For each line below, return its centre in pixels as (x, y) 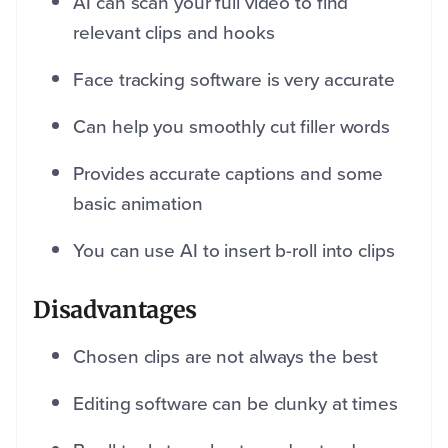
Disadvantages (115, 309)
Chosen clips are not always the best (226, 356)
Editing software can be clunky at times (235, 403)
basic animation (138, 203)
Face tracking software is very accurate (234, 79)
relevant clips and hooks (174, 32)
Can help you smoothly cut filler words (234, 126)
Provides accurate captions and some (228, 173)
